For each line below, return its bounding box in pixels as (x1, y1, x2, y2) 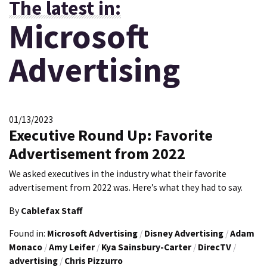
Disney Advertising (144, 228, 223, 240)
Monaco (9, 241, 42, 253)
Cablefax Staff (21, 204, 82, 216)
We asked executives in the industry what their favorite (9, 168, 226, 180)
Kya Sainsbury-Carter (101, 241, 191, 253)
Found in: (9, 228, 47, 240)
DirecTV (198, 241, 231, 253)
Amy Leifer (49, 241, 95, 253)
